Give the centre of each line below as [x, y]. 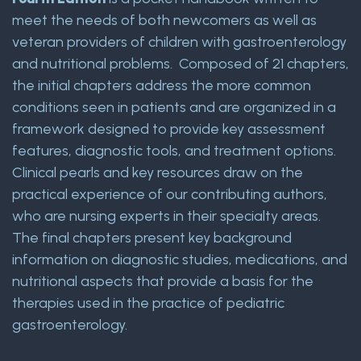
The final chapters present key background [152, 238]
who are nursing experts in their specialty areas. [166, 216]
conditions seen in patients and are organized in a [174, 108]
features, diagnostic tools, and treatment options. [174, 151]
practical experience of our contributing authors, [170, 195]
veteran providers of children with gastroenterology [179, 42]
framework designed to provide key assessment [169, 129]
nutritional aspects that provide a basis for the [163, 282]
